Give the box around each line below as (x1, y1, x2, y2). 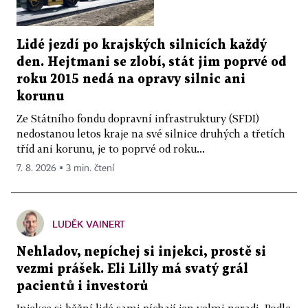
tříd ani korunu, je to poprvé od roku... (16, 142, 205, 155)
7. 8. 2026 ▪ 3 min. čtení (16, 163, 114, 173)
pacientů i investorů (16, 280, 148, 292)
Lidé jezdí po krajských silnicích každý (16, 38, 267, 51)
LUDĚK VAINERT (52, 217, 125, 230)
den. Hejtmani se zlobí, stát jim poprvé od (16, 56, 287, 68)
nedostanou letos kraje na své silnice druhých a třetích (16, 126, 285, 140)
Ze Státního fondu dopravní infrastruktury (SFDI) (16, 111, 259, 124)
